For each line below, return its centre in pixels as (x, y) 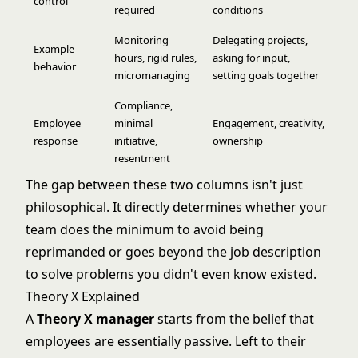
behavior (55, 66)
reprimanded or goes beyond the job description (173, 252)
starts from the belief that (234, 319)
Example (54, 49)
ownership (238, 141)
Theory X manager (95, 319)
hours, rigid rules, (155, 58)
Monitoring (141, 40)
